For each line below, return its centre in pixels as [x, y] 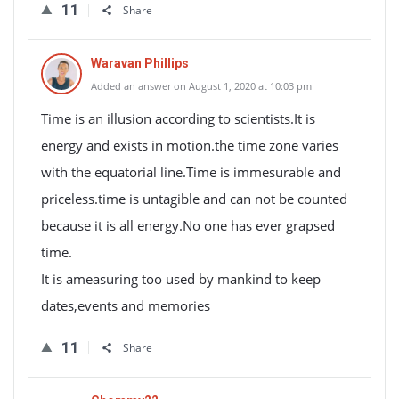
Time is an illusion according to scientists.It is [178, 118]
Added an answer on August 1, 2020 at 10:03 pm [201, 86]
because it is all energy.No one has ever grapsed [188, 225]
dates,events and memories [126, 305]
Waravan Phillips [140, 63]
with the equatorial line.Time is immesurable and [191, 172]
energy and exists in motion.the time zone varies [190, 145]
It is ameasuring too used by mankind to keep [181, 279]
